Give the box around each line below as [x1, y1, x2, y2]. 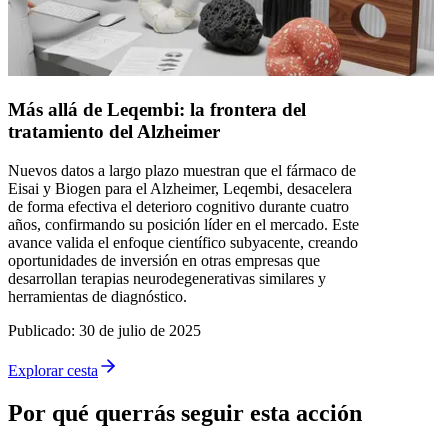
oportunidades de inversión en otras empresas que [8, 251, 320, 269]
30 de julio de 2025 [79, 321, 201, 339]
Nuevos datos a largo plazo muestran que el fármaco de [8, 161, 356, 179]
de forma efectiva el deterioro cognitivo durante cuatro [8, 197, 349, 215]
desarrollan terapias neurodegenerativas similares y [8, 269, 326, 287]
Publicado [8, 321, 71, 339]
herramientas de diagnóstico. [8, 287, 187, 305]
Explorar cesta [8, 361, 98, 379]
